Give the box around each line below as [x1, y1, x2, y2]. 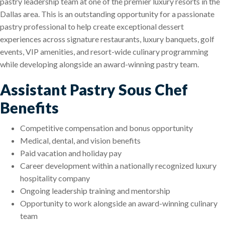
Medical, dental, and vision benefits [20, 136, 141, 146]
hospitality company [20, 173, 90, 183]
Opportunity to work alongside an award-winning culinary [20, 198, 217, 208]
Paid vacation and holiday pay [20, 148, 122, 158]
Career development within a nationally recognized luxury [20, 161, 216, 171]
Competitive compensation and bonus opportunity [20, 123, 193, 133]
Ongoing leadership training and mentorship [20, 186, 170, 196]
